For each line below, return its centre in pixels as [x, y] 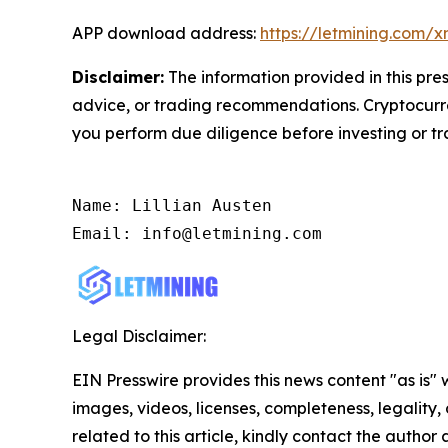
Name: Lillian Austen [172, 205]
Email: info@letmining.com [197, 233]
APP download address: [166, 32]
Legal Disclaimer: [139, 335]
